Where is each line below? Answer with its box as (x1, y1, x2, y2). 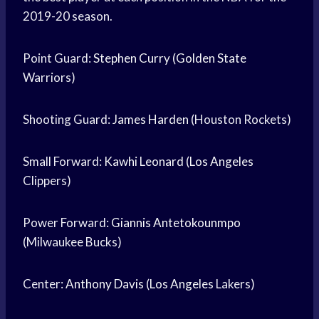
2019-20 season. (23, 9, 113, 24)
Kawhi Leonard (104, 154, 184, 169)
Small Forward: (23, 154, 104, 169)
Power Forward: (23, 215, 111, 231)
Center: (23, 276, 66, 292)
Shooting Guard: (23, 112, 113, 127)
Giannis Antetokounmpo (111, 215, 241, 231)
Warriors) (23, 70, 75, 85)
